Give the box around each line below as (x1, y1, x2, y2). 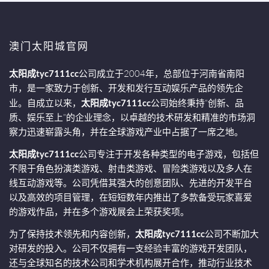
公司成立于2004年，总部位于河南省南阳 (79, 68, 244, 80)
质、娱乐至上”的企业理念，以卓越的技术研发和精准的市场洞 (9, 112, 255, 124)
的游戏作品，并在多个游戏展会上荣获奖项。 (9, 206, 189, 218)
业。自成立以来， (9, 97, 81, 109)
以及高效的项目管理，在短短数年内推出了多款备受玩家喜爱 (9, 192, 252, 204)
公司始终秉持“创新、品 (151, 97, 244, 109)
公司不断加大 (205, 228, 259, 240)
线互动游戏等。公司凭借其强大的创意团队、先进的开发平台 (9, 177, 252, 189)
